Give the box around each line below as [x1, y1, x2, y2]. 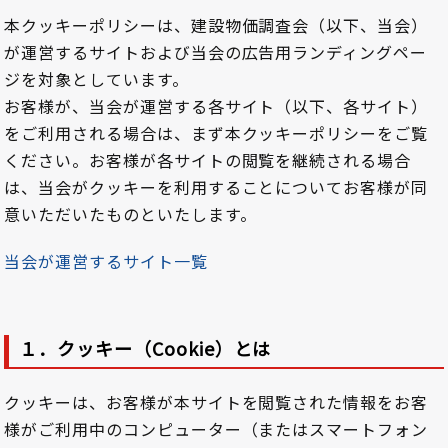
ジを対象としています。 [4, 67, 189, 92]
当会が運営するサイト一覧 [4, 249, 208, 274]
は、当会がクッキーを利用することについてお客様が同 [4, 175, 428, 200]
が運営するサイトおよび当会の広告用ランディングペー [4, 40, 427, 65]
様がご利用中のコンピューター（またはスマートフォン [4, 417, 428, 442]
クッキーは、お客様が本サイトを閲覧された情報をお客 [4, 390, 428, 415]
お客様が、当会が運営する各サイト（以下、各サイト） [4, 94, 428, 119]
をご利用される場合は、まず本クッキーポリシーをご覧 [4, 121, 428, 146]
